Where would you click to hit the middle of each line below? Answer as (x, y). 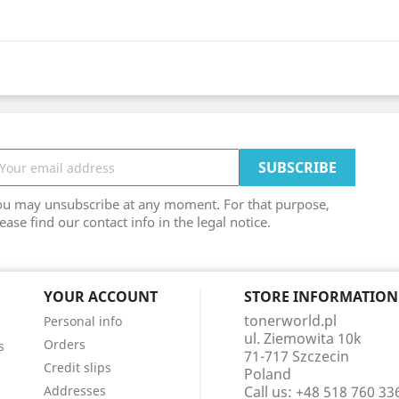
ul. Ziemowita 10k (302, 338)
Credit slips (77, 367)
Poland (267, 374)
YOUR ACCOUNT (100, 297)
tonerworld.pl (290, 321)
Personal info (82, 321)
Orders (64, 344)
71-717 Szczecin (296, 356)
